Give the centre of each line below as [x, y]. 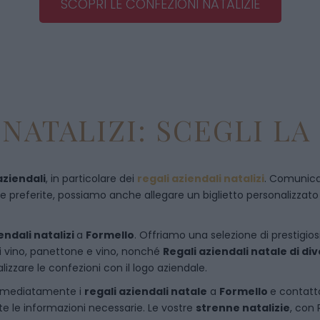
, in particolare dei [91, 179]
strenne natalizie [243, 308]
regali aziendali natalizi [201, 179]
